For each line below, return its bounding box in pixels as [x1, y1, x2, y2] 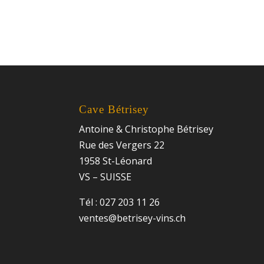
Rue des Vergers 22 [79, 138, 165, 151]
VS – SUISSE [79, 170, 132, 183]
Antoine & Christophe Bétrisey [79, 122, 214, 136]
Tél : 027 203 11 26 [79, 195, 160, 209]
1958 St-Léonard [79, 154, 153, 167]
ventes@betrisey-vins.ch [79, 211, 186, 225]
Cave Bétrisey [79, 103, 150, 115]
